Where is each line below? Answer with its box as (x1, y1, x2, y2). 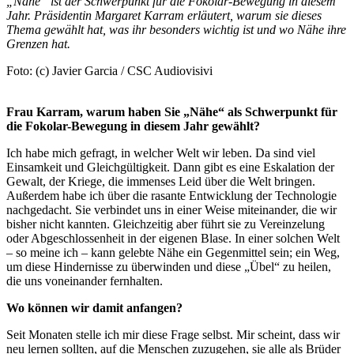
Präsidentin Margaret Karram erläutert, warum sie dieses (34, 8, 322, 22)
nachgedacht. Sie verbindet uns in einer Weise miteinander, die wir (6, 202, 337, 217)
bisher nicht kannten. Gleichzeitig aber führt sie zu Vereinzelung (6, 217, 325, 231)
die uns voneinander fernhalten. (6, 273, 163, 288)
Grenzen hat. (6, 36, 70, 51)
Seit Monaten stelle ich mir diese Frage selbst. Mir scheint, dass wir (6, 327, 340, 341)
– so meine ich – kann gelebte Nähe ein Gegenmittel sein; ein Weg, (6, 245, 340, 259)
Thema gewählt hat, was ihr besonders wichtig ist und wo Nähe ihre (6, 22, 346, 36)
